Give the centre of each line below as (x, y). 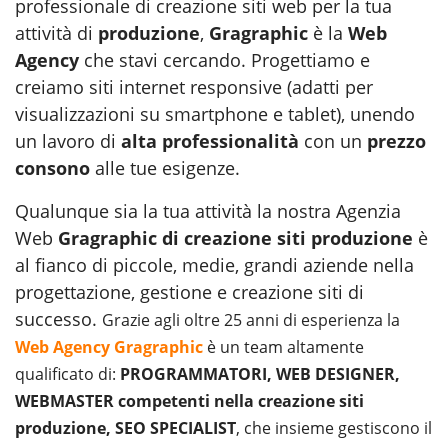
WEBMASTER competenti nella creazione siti (189, 400)
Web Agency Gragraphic (109, 346)
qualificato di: (67, 373)
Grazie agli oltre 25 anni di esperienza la (251, 319)
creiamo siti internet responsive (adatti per (194, 86)
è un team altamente (283, 346)
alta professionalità (210, 140)
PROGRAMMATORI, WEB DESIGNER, (260, 373)
